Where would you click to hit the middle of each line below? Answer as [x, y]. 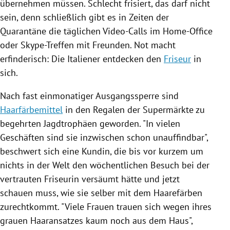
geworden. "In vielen [139, 123]
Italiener [84, 59]
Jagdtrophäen [70, 123]
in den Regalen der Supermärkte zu [134, 109]
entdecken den [132, 59]
